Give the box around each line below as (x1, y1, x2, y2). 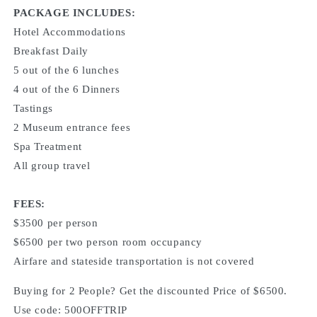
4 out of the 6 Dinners (13, 83, 120, 96)
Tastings (13, 103, 53, 115)
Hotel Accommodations (13, 26, 126, 38)
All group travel (13, 160, 91, 172)
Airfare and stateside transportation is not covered (13, 255, 255, 267)
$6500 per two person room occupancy (13, 236, 202, 248)
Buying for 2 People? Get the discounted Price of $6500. (13, 285, 288, 297)
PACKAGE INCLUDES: (13, 7, 136, 19)
